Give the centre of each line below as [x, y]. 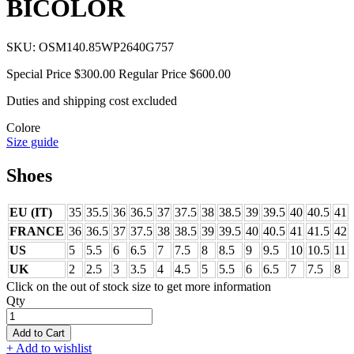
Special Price [39, 73]
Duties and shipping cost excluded [92, 100]
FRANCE [37, 231]
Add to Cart [39, 333]
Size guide [32, 141]
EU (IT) [31, 212]
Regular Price [153, 73]
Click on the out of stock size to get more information [139, 286]
